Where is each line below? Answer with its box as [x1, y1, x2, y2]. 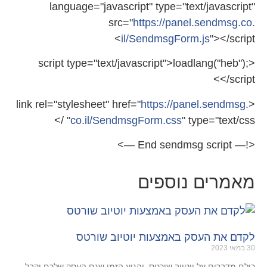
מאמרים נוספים [138, 172, 255, 193]
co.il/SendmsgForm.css [70, 114, 182, 126]
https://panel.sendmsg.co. [133, 16, 255, 29]
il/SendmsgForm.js [121, 32, 210, 45]
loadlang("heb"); [173, 57, 249, 70]
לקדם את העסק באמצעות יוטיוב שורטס [76, 231, 255, 244]
